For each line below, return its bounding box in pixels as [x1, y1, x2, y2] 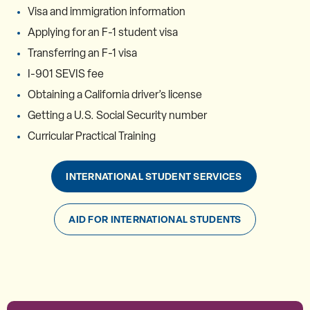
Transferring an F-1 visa [28, 46, 137, 60]
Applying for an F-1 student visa [28, 25, 178, 39]
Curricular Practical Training [28, 129, 156, 143]
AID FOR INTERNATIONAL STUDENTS [69, 212, 241, 226]
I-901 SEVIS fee [28, 66, 104, 81]
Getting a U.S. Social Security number [28, 108, 207, 122]
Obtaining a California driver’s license [28, 87, 202, 102]
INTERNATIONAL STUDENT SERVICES [66, 170, 242, 183]
